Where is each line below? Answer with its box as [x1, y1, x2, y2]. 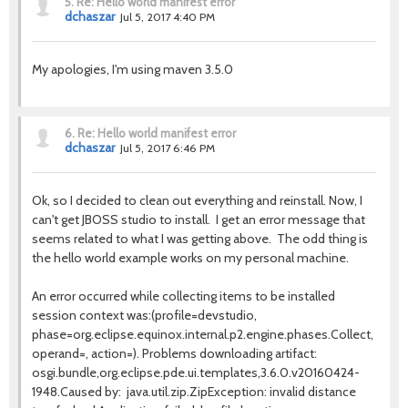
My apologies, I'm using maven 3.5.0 [32, 61, 233, 77]
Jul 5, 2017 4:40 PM [120, 10, 215, 24]
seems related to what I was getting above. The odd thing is [32, 230, 368, 247]
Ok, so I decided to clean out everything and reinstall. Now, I [32, 192, 362, 209]
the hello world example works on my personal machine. [32, 250, 349, 266]
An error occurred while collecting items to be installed [32, 288, 335, 304]
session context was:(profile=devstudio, [32, 307, 257, 323]
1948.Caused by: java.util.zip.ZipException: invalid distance [32, 383, 356, 400]
